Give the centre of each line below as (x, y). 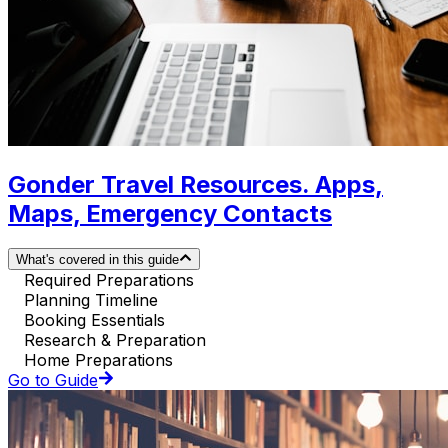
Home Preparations (98, 359)
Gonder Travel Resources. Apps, (195, 184)
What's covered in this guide (97, 259)
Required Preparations (109, 279)
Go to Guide (53, 379)
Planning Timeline (91, 299)
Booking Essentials (94, 319)
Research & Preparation (115, 339)
